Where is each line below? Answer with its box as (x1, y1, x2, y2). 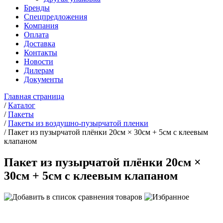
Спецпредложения (24, 12, 87, 21)
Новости (24, 57, 53, 66)
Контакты (24, 48, 57, 57)
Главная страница (4, 92, 64, 101)
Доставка (24, 39, 55, 48)
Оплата (24, 30, 49, 39)
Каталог (8, 101, 35, 110)
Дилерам (24, 66, 54, 75)
